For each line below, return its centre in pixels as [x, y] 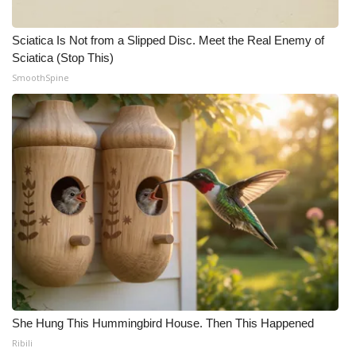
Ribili [22, 343]
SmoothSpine [41, 77]
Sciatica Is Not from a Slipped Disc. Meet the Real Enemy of [168, 40]
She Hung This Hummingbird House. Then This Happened [163, 323]
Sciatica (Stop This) [63, 58]
